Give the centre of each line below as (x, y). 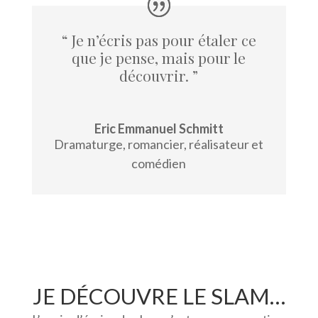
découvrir (153, 76)
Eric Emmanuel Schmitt (159, 129)
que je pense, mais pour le (159, 58)
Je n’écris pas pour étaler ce (164, 40)
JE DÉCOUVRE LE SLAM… (159, 296)
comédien (159, 164)
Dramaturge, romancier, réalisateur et (159, 144)
